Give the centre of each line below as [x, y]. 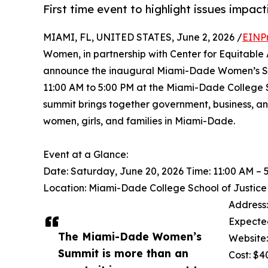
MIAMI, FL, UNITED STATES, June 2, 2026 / [143, 37]
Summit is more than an [123, 253]
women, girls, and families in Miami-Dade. [139, 121]
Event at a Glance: [86, 155]
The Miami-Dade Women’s [130, 237]
